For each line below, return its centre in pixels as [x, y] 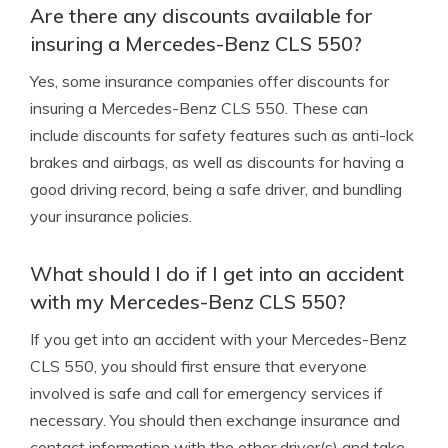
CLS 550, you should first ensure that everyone [198, 366]
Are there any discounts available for [201, 15]
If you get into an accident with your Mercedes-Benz [218, 339]
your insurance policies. [111, 216]
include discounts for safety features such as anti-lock [222, 135]
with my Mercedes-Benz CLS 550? [188, 301]
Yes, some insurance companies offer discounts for [209, 81]
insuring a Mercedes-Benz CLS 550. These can [199, 108]
